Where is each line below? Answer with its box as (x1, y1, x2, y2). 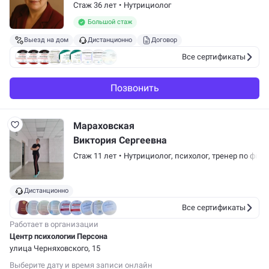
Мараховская (73, 120, 134, 131)
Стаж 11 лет (73, 151, 116, 160)
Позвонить (110, 82, 159, 94)
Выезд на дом (24, 36, 68, 44)
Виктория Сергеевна (73, 134, 167, 146)
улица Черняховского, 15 (10, 244, 100, 253)
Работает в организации (10, 220, 98, 229)
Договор (151, 36, 177, 44)
